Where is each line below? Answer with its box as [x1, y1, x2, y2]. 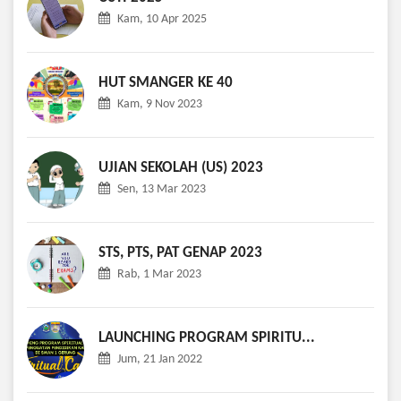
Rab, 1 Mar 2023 [115, 268, 201, 281]
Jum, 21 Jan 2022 [115, 353, 202, 366]
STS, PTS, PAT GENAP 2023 [98, 245, 262, 260]
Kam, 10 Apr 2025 [115, 13, 207, 26]
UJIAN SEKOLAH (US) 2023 [98, 160, 263, 175]
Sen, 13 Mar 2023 [115, 183, 206, 196]
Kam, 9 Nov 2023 [115, 98, 202, 111]
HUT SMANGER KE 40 [98, 75, 233, 90]
